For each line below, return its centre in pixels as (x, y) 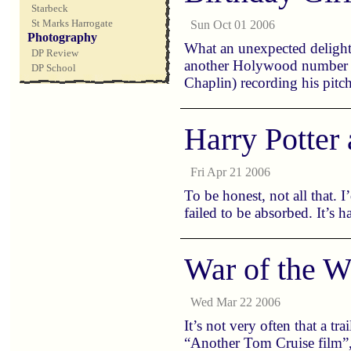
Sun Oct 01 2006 (233, 25)
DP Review (55, 53)
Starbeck (50, 8)
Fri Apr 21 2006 (231, 172)
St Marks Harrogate (72, 23)
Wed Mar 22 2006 (236, 302)
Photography (63, 37)
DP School (54, 68)
